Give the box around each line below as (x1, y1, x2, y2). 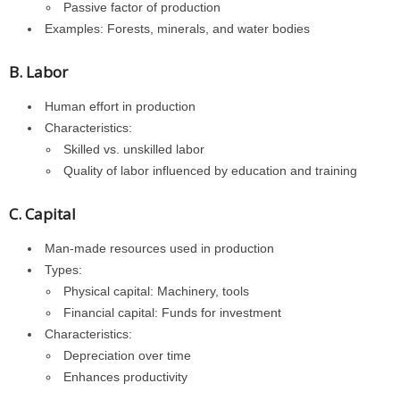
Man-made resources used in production (45, 241, 274, 255)
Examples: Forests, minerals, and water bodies (45, 21, 310, 36)
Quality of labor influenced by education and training (63, 163, 357, 178)
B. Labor (9, 62, 68, 82)
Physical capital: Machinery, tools (63, 284, 249, 298)
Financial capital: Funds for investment (63, 305, 281, 320)
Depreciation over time (63, 348, 191, 362)
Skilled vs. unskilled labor (63, 142, 204, 156)
